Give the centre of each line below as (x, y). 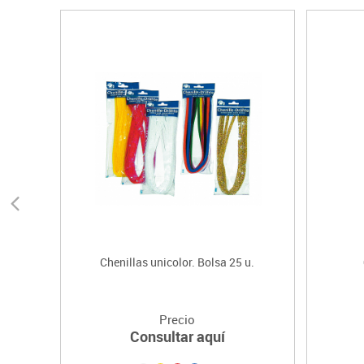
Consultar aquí (177, 337)
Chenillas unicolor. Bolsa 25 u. (178, 262)
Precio (178, 320)
